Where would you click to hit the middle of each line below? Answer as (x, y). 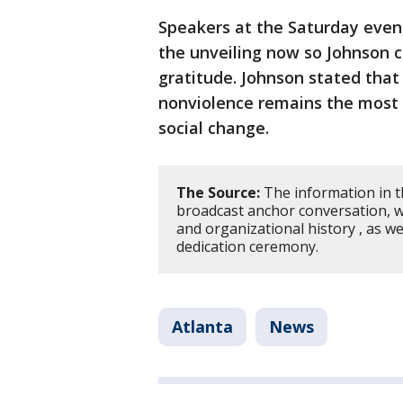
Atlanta (202, 327)
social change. (214, 128)
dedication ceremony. (249, 246)
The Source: (218, 193)
